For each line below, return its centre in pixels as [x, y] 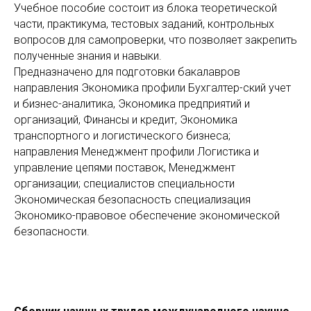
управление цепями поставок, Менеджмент [125, 167]
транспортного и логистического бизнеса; [122, 135]
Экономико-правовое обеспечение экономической [147, 215]
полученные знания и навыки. [88, 56]
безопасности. [52, 231]
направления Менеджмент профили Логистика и [136, 151]
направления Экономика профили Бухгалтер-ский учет [152, 87]
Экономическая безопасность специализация [132, 199]
